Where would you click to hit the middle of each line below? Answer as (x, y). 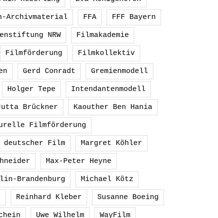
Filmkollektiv (106, 53)
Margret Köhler (111, 143)
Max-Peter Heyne (79, 161)
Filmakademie (103, 35)
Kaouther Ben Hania (113, 107)
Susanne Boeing (128, 197)
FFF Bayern (134, 17)
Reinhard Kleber (49, 197)
